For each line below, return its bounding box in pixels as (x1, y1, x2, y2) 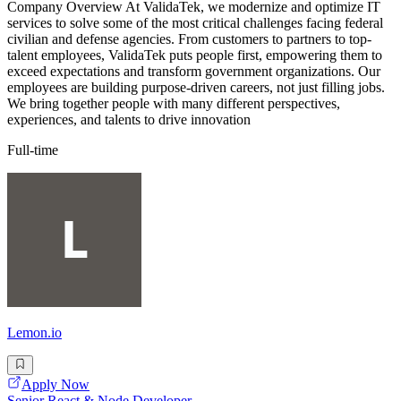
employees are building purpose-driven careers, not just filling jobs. (7, 79, 385, 95)
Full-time (7, 141, 58, 158)
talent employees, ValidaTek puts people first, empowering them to (7, 47, 382, 63)
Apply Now (21, 377, 90, 393)
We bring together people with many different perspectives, (7, 95, 340, 111)
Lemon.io (7, 324, 62, 340)
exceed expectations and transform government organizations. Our (7, 63, 380, 79)
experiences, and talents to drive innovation (7, 111, 251, 127)
